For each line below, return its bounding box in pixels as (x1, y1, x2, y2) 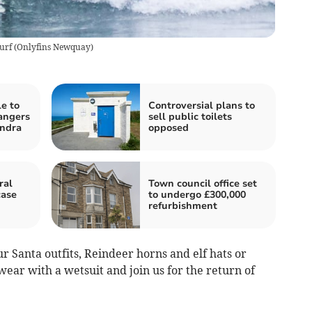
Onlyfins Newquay (16, 41, 91, 52)
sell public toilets (148, 109, 232, 123)
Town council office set (148, 176, 257, 190)
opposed (148, 120, 189, 134)
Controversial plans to (148, 98, 255, 112)
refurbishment (148, 198, 217, 212)
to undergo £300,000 (148, 187, 246, 201)
